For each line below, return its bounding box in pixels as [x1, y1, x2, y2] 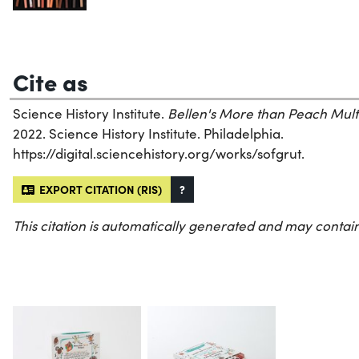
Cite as [13, 64, 88, 97]
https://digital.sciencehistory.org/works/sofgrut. [13, 143, 305, 163]
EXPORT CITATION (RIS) [34, 180, 162, 197]
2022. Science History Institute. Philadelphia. [13, 123, 284, 143]
